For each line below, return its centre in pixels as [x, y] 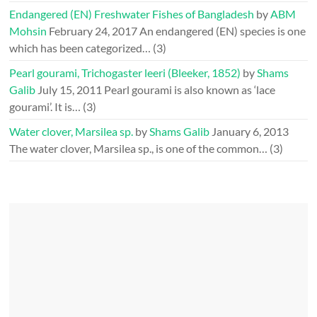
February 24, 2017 [93, 31]
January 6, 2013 [250, 132]
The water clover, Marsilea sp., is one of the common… [139, 149]
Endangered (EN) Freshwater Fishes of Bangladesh [132, 14]
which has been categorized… [80, 48]
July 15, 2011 [70, 90]
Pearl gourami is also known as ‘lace [190, 90]
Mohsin [28, 31]
